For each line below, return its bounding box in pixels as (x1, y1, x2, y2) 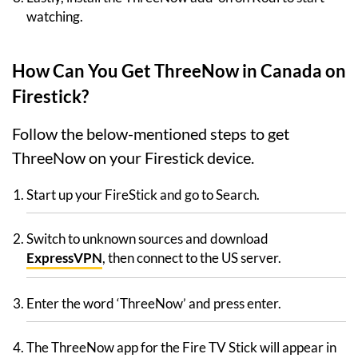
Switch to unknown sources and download (26, 230, 268, 248)
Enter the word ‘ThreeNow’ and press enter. (26, 295, 281, 312)
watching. (26, 8, 83, 26)
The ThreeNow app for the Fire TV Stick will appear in (26, 339, 336, 356)
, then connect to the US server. (102, 249, 281, 267)
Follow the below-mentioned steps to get (12, 124, 289, 144)
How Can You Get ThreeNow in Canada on (12, 60, 346, 82)
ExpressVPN (26, 249, 102, 267)
